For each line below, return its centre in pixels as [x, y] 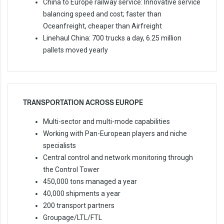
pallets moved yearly [75, 50]
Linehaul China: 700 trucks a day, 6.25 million [112, 38]
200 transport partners [79, 205]
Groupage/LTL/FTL [72, 217]
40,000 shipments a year [82, 193]
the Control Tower [71, 169]
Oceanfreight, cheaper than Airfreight [102, 26]
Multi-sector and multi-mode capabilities [106, 121]
